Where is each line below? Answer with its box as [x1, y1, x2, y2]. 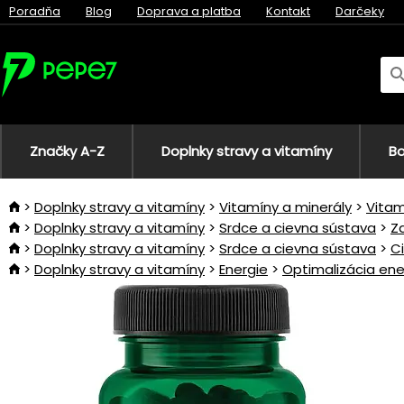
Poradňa [9, 3, 60, 20]
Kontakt [266, 3, 310, 20]
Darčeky [335, 3, 384, 20]
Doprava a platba [137, 3, 241, 20]
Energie [219, 260, 268, 279]
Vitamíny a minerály [219, 197, 352, 216]
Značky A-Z [29, 142, 105, 161]
